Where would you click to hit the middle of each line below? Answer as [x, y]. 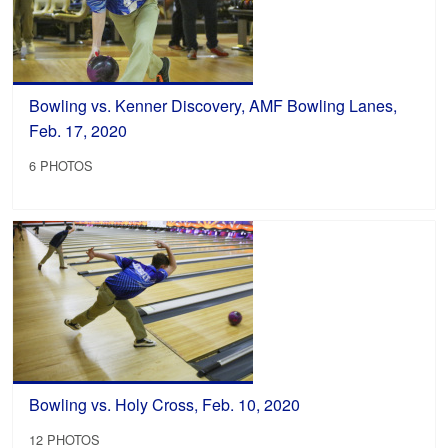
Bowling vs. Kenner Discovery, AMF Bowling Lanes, [213, 106]
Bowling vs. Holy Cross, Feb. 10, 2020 [165, 404]
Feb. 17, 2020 [78, 131]
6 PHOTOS [61, 166]
